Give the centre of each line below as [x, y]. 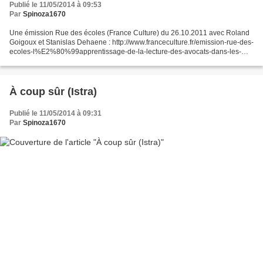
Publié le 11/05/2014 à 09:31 [55, 113]
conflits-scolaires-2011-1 [49, 61]
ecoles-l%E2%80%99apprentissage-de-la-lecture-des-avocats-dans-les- [125, 51]
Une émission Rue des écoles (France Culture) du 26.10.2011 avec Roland [129, 33]
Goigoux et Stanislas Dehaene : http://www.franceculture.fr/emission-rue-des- [131, 42]
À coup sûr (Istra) [53, 91]
